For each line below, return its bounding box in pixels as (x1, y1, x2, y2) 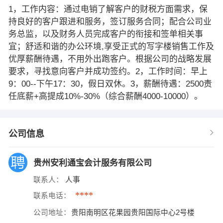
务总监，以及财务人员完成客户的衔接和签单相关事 (8, 29, 203, 39)
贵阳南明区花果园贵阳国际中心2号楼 (71, 208, 197, 217)
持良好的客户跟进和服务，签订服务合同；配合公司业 (8, 16, 212, 26)
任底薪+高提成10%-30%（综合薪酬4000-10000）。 (8, 91, 203, 101)
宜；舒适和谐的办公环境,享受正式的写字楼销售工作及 (8, 41, 214, 51)
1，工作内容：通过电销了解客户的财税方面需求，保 (8, 4, 208, 14)
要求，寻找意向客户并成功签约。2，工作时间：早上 (8, 66, 208, 76)
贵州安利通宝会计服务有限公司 (33, 158, 154, 168)
